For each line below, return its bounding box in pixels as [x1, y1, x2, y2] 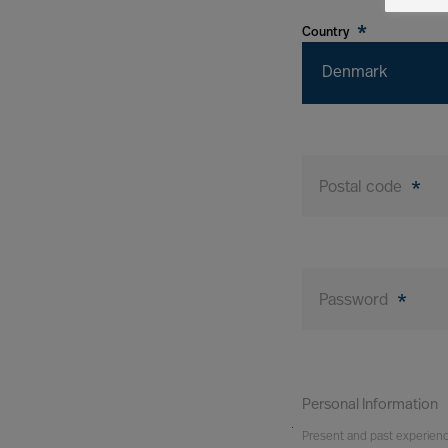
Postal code [319, 180, 406, 196]
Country [302, 26, 352, 39]
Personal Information [302, 398, 438, 413]
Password [319, 293, 392, 309]
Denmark [322, 65, 387, 81]
